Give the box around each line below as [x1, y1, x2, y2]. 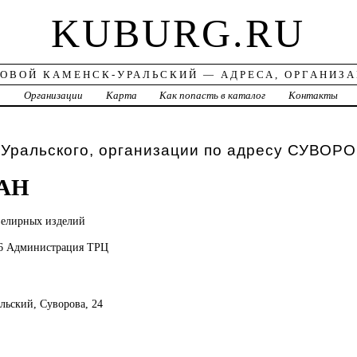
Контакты [288, 89, 339, 102]
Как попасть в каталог [159, 89, 266, 102]
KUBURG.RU [51, 11, 306, 57]
